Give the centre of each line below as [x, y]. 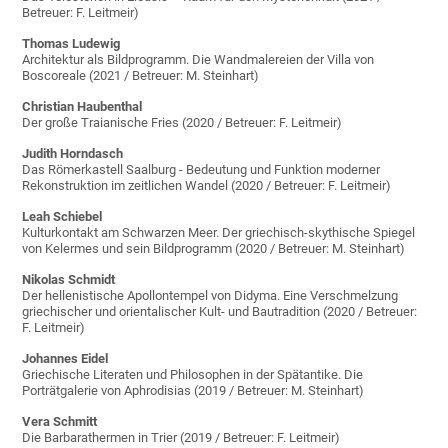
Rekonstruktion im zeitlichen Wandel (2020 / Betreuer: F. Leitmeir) [207, 186]
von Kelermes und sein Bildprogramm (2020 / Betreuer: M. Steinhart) [214, 249]
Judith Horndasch [73, 154]
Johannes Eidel [65, 359]
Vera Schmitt [60, 422]
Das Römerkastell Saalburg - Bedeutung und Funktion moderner [201, 170]
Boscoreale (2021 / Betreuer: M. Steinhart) [141, 76]
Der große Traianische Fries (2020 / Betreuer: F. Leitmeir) [182, 123]
